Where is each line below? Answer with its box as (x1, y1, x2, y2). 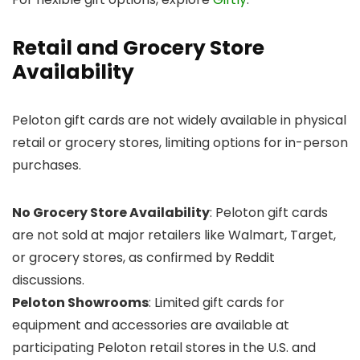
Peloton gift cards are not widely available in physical (12, 110, 346, 129)
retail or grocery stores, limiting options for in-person (12, 133, 348, 152)
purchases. (12, 155, 81, 174)
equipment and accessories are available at (12, 315, 289, 334)
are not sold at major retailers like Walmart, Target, (12, 225, 336, 244)
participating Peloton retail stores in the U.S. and (12, 337, 316, 357)
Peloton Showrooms (12, 292, 149, 312)
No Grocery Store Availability (12, 202, 210, 222)
